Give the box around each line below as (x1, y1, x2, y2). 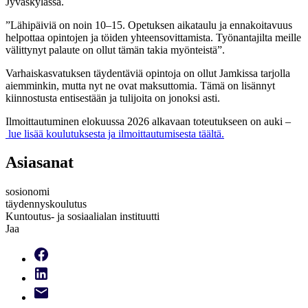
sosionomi (5, 186, 49, 198)
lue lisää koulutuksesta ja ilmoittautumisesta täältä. (5, 127, 224, 140)
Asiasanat (5, 153, 74, 172)
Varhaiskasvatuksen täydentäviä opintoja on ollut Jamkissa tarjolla (5, 67, 290, 79)
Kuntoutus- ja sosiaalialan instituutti (5, 210, 159, 223)
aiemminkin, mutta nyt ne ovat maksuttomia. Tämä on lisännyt (5, 79, 275, 91)
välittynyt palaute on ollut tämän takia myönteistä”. (5, 43, 225, 56)
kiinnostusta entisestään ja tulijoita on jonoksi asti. (5, 91, 223, 104)
